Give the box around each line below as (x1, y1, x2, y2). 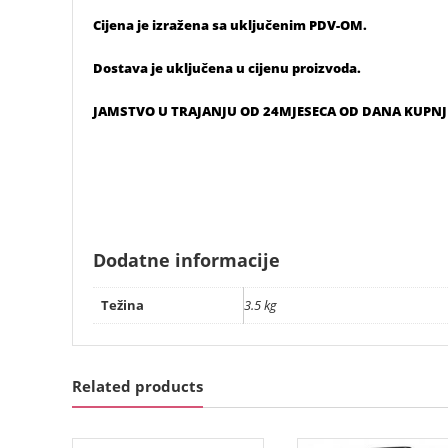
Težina (101, 295, 144, 314)
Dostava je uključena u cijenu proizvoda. (93, 58, 361, 77)
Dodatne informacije (93, 247, 280, 272)
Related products (72, 376, 203, 397)
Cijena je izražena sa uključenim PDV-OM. (93, 15, 367, 34)
